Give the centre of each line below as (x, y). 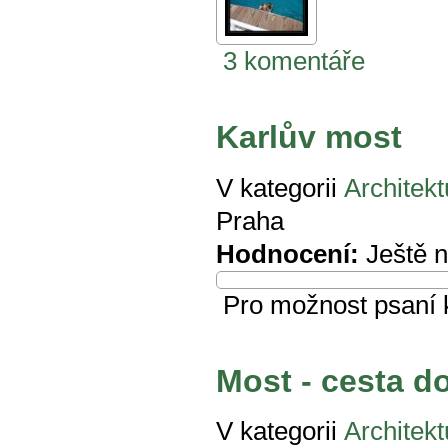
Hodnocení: (287, 253)
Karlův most (309, 137)
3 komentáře (294, 60)
